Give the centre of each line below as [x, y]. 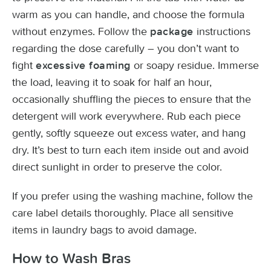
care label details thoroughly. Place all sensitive [123, 213]
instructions [222, 31]
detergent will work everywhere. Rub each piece [126, 116]
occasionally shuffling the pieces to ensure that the [132, 99]
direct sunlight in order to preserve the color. [117, 167]
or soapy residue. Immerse [196, 65]
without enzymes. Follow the [81, 31]
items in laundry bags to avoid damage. [104, 230]
